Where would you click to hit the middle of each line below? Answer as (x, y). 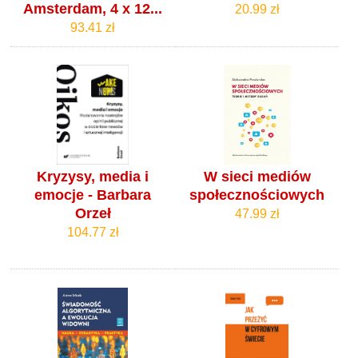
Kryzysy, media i (93, 177)
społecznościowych (257, 195)
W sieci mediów (257, 177)
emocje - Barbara (93, 195)
